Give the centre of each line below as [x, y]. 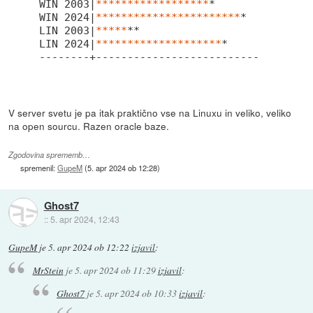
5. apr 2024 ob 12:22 [89, 247]
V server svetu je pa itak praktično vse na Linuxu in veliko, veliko [150, 112]
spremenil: [39, 167]
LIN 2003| [68, 30]
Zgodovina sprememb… [50, 154]
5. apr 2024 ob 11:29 [115, 270]
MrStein [48, 270]
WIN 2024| [68, 17]
